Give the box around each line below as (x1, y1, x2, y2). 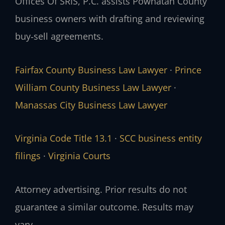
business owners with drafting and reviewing (15, 13, 204, 25)
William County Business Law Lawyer (15, 81, 171, 93)
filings (15, 150, 41, 162)
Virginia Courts (48, 150, 110, 162)
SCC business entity (120, 132, 202, 145)
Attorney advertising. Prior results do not (15, 183, 187, 195)
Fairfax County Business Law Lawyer (15, 63, 167, 76)
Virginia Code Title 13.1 (15, 132, 112, 145)
